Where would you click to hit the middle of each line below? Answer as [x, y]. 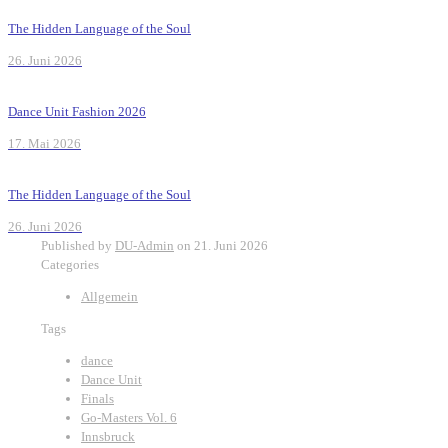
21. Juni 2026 [231, 246]
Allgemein [109, 297]
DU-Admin [144, 246]
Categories [70, 265]
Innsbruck [108, 437]
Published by [76, 246]
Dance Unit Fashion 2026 [77, 112]
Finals [97, 399]
